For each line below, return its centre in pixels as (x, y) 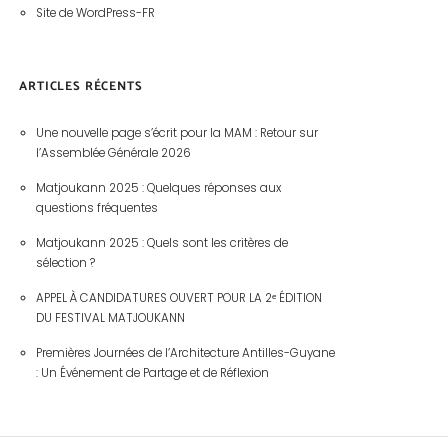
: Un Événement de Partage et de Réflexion (152, 373)
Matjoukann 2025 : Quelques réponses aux (158, 188)
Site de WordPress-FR (95, 13)
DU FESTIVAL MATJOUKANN (110, 318)
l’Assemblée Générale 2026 (113, 153)
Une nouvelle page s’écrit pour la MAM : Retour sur (176, 133)
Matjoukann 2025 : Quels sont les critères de (161, 243)
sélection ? (65, 263)
